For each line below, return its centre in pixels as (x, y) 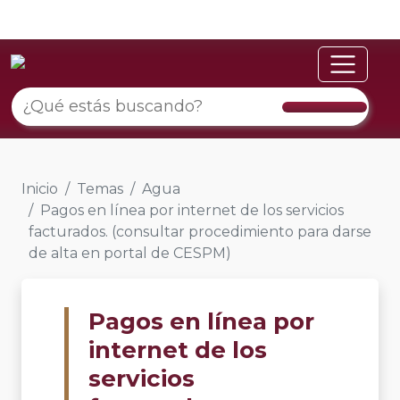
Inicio (40, 189)
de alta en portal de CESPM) (130, 253)
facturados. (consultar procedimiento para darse (200, 232)
